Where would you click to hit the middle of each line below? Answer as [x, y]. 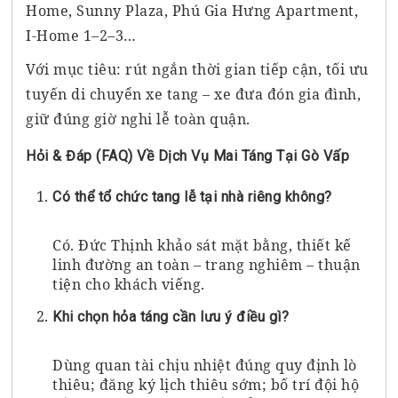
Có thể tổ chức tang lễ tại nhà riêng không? [192, 196]
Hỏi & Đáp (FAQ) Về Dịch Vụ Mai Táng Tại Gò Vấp [188, 155]
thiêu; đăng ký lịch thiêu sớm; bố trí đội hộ [206, 384]
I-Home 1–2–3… [81, 35]
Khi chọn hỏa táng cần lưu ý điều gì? [171, 316]
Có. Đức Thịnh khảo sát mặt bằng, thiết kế [202, 245]
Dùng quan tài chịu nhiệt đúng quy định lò [205, 365]
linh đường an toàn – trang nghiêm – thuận [207, 264]
